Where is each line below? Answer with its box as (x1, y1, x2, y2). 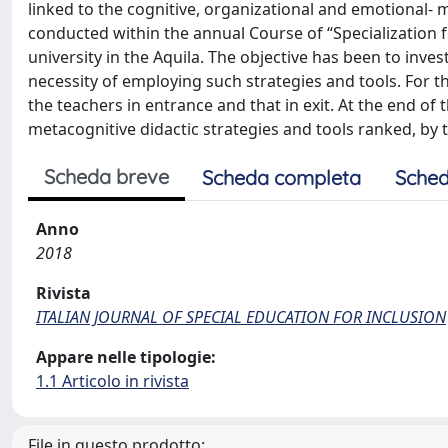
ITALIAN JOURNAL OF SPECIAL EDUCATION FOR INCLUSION (36, 306, 446, 328)
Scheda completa (202, 165, 361, 190)
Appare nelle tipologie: (36, 346, 216, 368)
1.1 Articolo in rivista (36, 370, 189, 392)
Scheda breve (44, 164, 169, 189)
